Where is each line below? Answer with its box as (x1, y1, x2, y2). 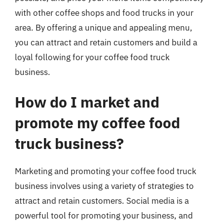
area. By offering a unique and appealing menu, (15, 22, 192, 33)
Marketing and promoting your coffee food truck (15, 166, 196, 177)
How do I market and (15, 92, 159, 111)
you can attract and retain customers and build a (15, 37, 197, 48)
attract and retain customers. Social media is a (15, 195, 189, 206)
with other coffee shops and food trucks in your (15, 7, 193, 18)
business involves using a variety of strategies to (15, 181, 194, 191)
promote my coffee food (15, 113, 180, 132)
